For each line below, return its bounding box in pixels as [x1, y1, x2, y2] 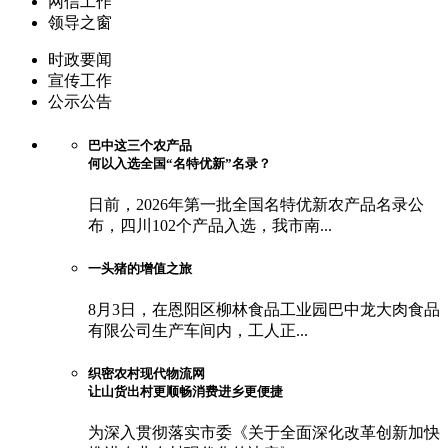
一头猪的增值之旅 [88, 260, 192, 276]
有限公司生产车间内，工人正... [88, 322, 308, 340]
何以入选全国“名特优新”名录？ [88, 155, 271, 171]
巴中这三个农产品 [88, 137, 192, 153]
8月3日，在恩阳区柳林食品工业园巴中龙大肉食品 [88, 301, 440, 319]
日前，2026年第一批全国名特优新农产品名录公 [88, 195, 424, 213]
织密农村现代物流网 [88, 366, 205, 382]
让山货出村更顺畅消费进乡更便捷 [88, 384, 283, 400]
